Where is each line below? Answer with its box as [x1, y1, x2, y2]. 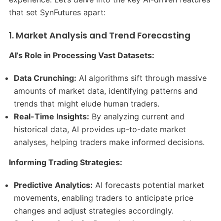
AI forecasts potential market [93, 180, 205, 190]
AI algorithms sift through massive [76, 73, 207, 83]
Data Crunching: [14, 73, 77, 83]
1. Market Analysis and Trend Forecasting [8, 30, 190, 42]
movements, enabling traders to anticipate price [14, 193, 194, 203]
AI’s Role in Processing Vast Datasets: [8, 50, 154, 61]
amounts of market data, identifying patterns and [14, 86, 198, 96]
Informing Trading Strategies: [8, 157, 122, 168]
